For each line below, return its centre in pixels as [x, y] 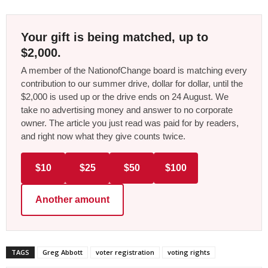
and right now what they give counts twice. [103, 136]
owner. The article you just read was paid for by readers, [130, 123]
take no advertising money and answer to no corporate [127, 110]
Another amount [72, 200]
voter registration [125, 252]
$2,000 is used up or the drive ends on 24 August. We [125, 97]
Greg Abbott [63, 252]
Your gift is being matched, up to [115, 37]
